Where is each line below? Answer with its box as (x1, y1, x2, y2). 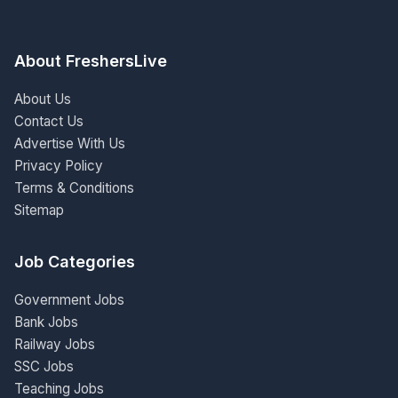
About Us (14, 91, 71, 107)
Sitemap (14, 202, 64, 219)
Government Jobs (14, 291, 124, 308)
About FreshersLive (14, 52, 167, 70)
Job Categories (14, 252, 135, 271)
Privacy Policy (14, 157, 103, 174)
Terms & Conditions (14, 179, 134, 196)
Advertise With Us (14, 135, 125, 152)
